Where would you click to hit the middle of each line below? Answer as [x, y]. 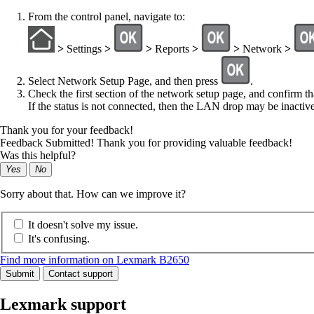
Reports [172, 49]
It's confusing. [59, 238]
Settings [84, 49]
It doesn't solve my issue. [83, 224]
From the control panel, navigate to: [107, 17]
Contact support [81, 273]
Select [43, 81]
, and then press [185, 81]
